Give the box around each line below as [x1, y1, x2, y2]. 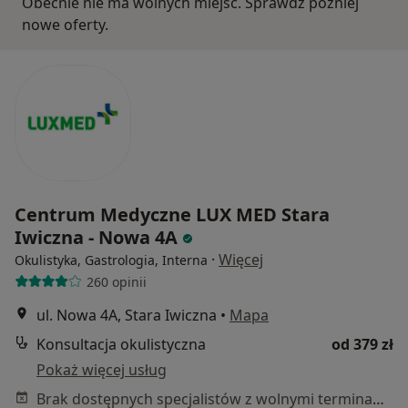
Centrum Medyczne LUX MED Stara [15, 202, 330, 227]
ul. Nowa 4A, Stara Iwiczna [36, 305, 217, 325]
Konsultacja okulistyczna [36, 334, 206, 354]
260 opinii [86, 272, 147, 291]
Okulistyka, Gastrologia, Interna [15, 251, 208, 269]
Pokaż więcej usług [36, 360, 167, 380]
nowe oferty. [22, 15, 108, 35]
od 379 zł [331, 334, 393, 354]
